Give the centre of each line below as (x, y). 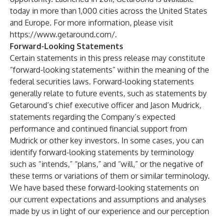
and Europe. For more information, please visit (92, 23)
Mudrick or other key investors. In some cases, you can (107, 140)
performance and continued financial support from (98, 129)
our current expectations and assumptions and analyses (108, 199)
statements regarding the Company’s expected (93, 117)
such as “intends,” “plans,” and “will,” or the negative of (107, 164)
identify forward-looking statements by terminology (102, 152)
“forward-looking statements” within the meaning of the (110, 70)
